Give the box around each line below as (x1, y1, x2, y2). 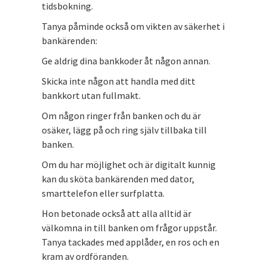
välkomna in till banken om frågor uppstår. (42, 221, 217, 234)
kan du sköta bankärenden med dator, (42, 172, 194, 185)
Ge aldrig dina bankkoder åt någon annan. (42, 54, 210, 67)
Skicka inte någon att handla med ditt (42, 74, 195, 87)
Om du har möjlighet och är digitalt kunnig (42, 158, 216, 170)
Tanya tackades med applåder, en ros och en (42, 235, 219, 248)
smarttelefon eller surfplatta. (42, 187, 164, 199)
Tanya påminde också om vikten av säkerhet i (42, 20, 225, 32)
